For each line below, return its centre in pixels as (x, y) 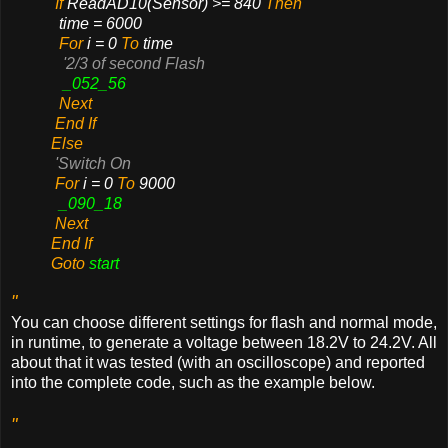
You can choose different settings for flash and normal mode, (224, 322)
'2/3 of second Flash (134, 64)
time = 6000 (100, 24)
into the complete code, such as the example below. (193, 382)
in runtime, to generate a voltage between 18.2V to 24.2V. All (224, 342)
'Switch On (93, 164)
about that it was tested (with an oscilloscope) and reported (218, 362)
